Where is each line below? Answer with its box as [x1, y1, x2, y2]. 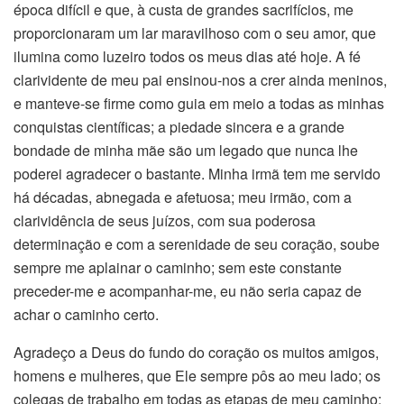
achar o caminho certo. [14, 303, 159, 325]
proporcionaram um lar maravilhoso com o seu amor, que [14, 22, 376, 43]
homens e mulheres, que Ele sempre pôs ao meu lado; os [14, 364, 381, 386]
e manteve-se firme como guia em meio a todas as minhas [14, 92, 384, 114]
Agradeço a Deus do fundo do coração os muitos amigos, [14, 341, 379, 363]
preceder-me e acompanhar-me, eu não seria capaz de [14, 280, 362, 301]
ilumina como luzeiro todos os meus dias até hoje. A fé [14, 45, 361, 67]
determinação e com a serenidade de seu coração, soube [14, 233, 380, 254]
